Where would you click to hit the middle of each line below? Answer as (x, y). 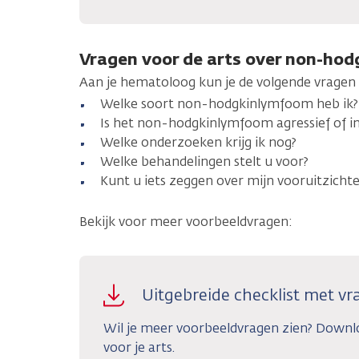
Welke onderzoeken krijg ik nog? (198, 143)
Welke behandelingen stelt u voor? (204, 162)
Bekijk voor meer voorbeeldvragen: (186, 222)
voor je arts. (139, 348)
